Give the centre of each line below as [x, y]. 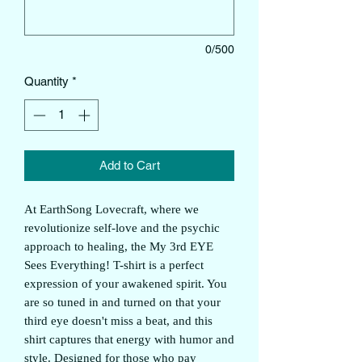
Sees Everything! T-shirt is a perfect [114, 265]
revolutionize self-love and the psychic [122, 227]
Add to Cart [129, 165]
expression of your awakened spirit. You [126, 283]
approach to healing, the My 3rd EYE [119, 246]
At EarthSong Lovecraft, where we [112, 209]
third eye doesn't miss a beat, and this [118, 320]
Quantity [46, 82]
